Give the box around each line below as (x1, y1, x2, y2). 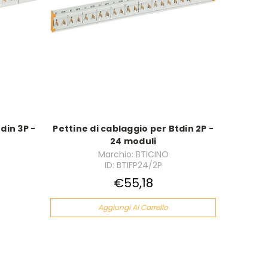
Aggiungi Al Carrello (98, 202, 169, 213)
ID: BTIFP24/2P (104, 159, 162, 172)
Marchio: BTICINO (98, 148, 169, 161)
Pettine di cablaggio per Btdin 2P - (53, 123, 214, 135)
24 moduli (110, 135, 157, 148)
